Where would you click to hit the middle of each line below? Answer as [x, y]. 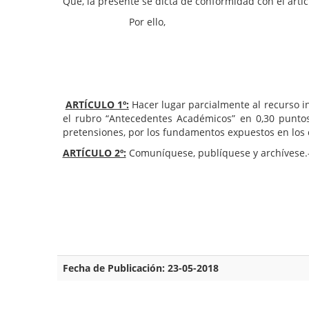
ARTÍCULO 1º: [97, 105]
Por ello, [114, 22]
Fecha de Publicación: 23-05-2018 [140, 268]
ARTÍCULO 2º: [94, 153]
